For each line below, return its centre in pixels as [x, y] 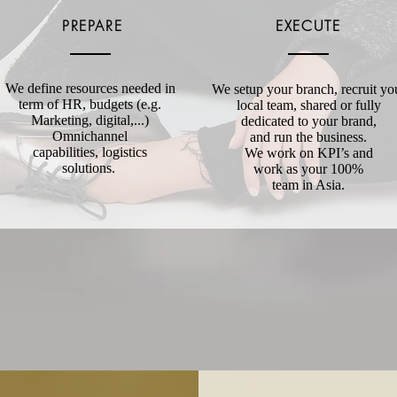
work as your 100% [309, 169]
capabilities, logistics [90, 152]
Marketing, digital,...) [90, 120]
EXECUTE [308, 26]
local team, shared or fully [308, 105]
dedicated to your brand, [308, 121]
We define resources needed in [90, 88]
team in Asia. [309, 185]
